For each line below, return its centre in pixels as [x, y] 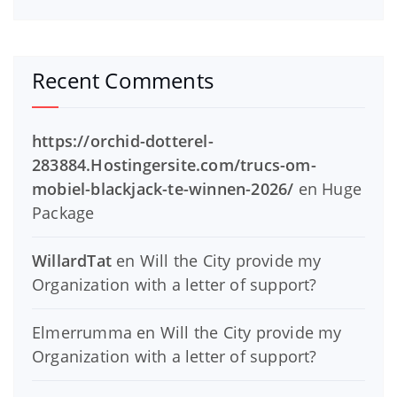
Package [63, 212]
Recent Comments [123, 80]
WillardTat [72, 260]
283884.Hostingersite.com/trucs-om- [174, 164]
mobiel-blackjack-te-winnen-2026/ [163, 188]
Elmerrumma [82, 332]
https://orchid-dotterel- [123, 140]
